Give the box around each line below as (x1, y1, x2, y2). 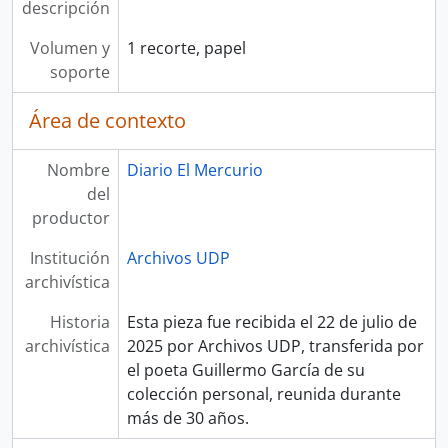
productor (31, 207, 110, 229)
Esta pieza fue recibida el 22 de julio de (126, 311, 417, 333)
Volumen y (29, 37, 110, 59)
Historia (49, 311, 110, 333)
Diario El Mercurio (126, 159, 263, 181)
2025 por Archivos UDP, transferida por (126, 335, 424, 357)
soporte (49, 61, 110, 83)
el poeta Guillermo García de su (126, 359, 365, 381)
